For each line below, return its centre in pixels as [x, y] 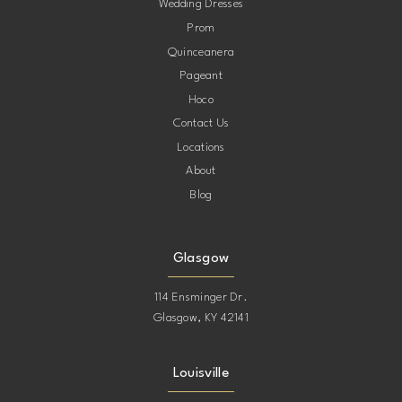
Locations [201, 147]
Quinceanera [201, 52]
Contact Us [201, 124]
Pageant [201, 76]
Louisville [201, 374]
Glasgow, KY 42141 [201, 318]
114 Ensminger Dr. [201, 297]
